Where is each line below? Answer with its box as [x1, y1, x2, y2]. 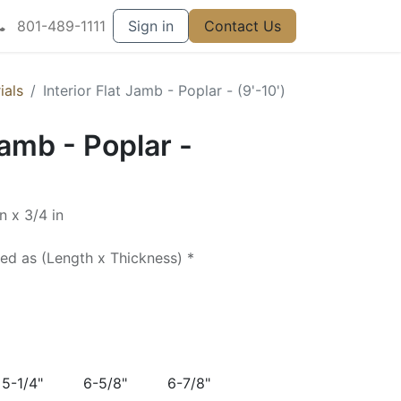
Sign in [128, 17, 174, 35]
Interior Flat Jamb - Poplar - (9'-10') [43, 81, 286, 99]
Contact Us [204, 17, 281, 35]
